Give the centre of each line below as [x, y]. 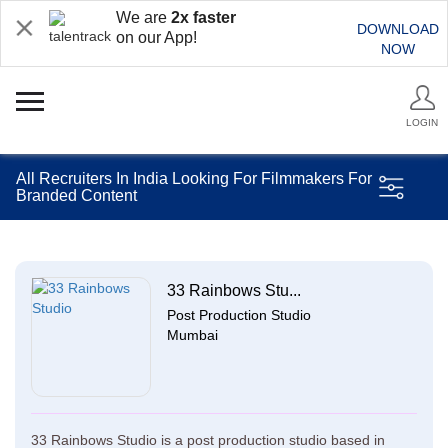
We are [143, 17]
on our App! [156, 37]
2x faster [203, 17]
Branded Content [76, 195]
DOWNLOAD [398, 29]
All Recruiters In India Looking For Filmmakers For [194, 178]
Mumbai [192, 335]
